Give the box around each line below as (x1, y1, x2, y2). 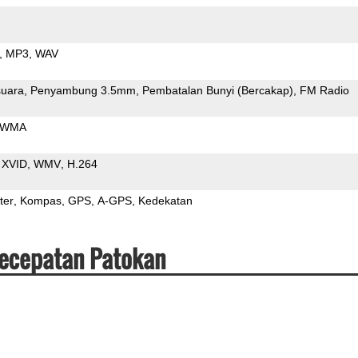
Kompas (19, 193, 62, 207)
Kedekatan (137, 193, 193, 207)
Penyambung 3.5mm (30, 83, 136, 97)
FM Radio (299, 83, 349, 97)
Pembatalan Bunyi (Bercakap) (141, 83, 293, 97)
